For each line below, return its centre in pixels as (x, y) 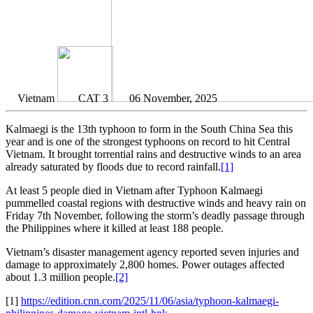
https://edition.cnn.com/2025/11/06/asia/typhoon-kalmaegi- (150, 301)
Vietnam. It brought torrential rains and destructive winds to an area (153, 154)
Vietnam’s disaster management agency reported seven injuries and (152, 252)
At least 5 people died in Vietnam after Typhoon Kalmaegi (134, 191)
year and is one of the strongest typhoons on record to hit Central (148, 142)
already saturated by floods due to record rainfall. (113, 167)
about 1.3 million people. (60, 277)
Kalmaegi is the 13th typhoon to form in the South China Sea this (149, 129)
